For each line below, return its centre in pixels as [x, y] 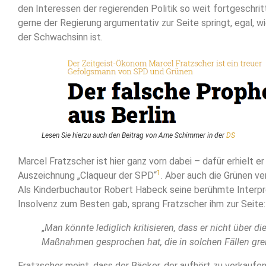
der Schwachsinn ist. [60, 37]
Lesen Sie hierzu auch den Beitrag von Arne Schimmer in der [134, 135]
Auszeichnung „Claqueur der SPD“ [87, 175]
